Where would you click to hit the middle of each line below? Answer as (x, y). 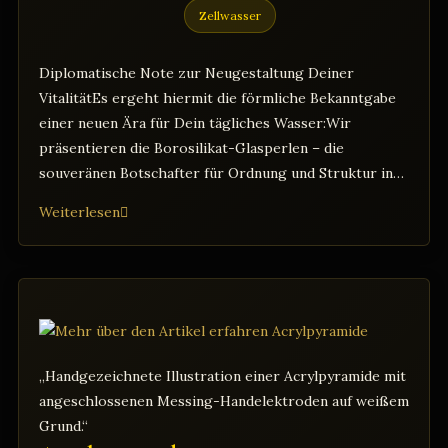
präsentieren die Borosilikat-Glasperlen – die (191, 147)
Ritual (138, 310)
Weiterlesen (79, 211)
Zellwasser (230, 15)
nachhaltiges (161, 285)
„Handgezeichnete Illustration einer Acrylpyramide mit (222, 375)
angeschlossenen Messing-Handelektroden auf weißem (224, 400)
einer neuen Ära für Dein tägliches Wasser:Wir (195, 122)
